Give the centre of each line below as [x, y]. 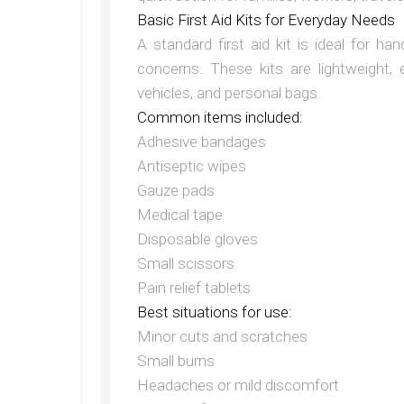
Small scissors [186, 263]
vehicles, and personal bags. [229, 93]
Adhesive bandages [202, 142]
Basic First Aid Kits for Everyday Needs [266, 20]
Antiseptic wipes [192, 166]
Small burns [176, 361]
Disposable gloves [197, 239]
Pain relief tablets [194, 288]
